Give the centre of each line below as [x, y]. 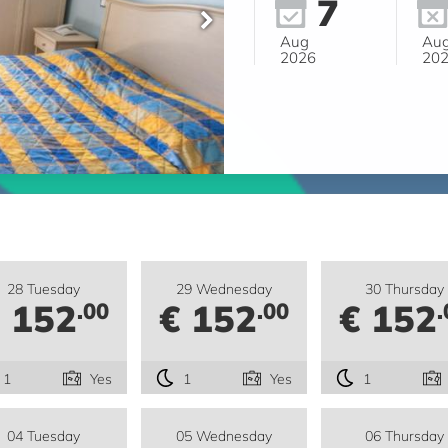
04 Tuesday [44, 436]
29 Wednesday [223, 289]
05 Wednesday [223, 436]
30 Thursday [404, 289]
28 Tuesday [44, 289]
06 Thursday [404, 436]
